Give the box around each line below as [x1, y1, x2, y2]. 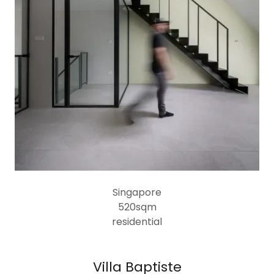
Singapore [113, 185, 161, 199]
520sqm [117, 200, 157, 214]
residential [112, 215, 162, 229]
